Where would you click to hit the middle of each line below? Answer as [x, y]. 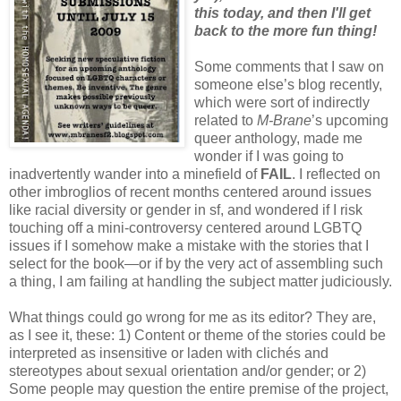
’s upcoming [350, 121]
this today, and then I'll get [282, 13]
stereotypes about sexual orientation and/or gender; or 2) [188, 371]
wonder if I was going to [269, 157]
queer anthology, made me [278, 139]
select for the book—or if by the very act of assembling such [196, 264]
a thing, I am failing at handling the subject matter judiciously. [200, 282]
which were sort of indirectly [282, 103]
